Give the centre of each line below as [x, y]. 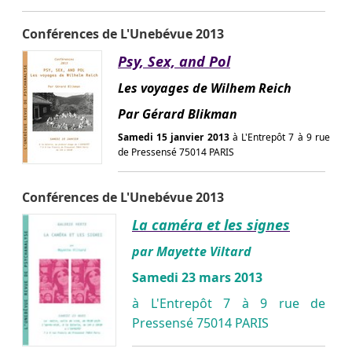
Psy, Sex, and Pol [174, 61]
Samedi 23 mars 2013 [197, 277]
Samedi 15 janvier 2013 [175, 137]
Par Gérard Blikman [178, 114]
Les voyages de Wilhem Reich [205, 88]
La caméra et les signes [211, 224]
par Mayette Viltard [192, 251]
